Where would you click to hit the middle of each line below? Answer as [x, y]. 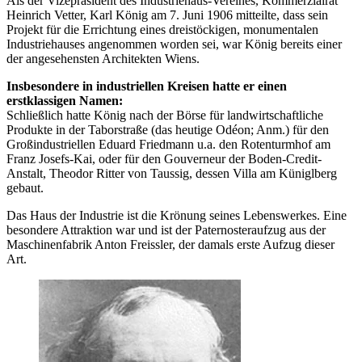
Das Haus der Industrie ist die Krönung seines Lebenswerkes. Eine [177, 216]
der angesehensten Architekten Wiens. [103, 59]
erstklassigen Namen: [65, 101]
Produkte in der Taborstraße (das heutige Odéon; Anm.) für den [168, 130]
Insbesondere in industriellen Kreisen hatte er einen [147, 86]
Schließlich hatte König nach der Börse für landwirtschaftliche [165, 116]
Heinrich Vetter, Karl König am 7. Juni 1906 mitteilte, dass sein [167, 15]
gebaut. [25, 188]
